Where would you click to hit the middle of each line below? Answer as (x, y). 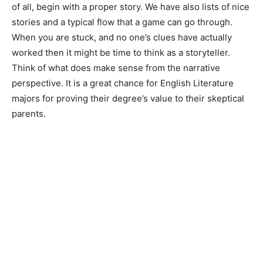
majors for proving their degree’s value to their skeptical (128, 98)
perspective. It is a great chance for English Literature (123, 83)
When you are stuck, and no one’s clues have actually (122, 37)
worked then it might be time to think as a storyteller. (121, 52)
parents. (29, 113)
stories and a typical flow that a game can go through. (122, 22)
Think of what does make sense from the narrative (116, 68)
